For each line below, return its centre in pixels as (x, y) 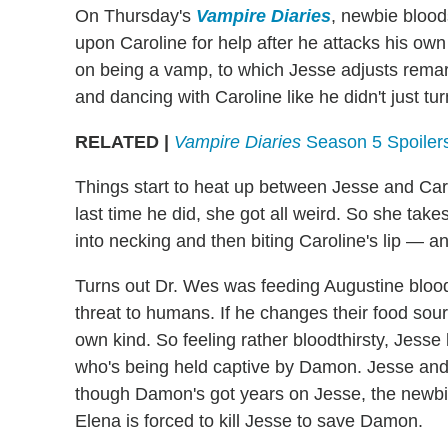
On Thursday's (135, 16)
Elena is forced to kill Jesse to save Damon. (249, 421)
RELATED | (122, 142)
